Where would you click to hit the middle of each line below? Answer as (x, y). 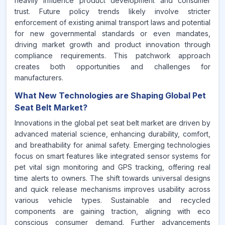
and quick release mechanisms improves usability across (113, 189)
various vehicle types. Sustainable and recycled (113, 200)
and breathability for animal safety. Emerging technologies (113, 145)
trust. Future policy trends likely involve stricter (113, 11)
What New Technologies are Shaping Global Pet (110, 95)
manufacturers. (39, 78)
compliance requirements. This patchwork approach (113, 55)
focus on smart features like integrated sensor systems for (113, 156)
